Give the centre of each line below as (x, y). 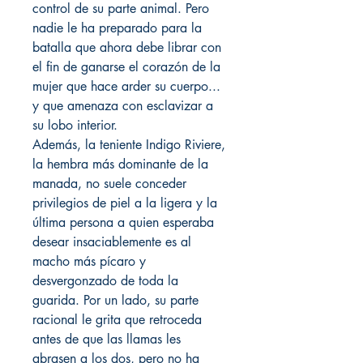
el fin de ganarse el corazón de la (126, 67)
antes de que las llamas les (107, 339)
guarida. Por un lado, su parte (115, 300)
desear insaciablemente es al (112, 242)
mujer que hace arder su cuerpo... (126, 86)
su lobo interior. (75, 125)
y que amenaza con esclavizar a (123, 106)
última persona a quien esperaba (123, 222)
